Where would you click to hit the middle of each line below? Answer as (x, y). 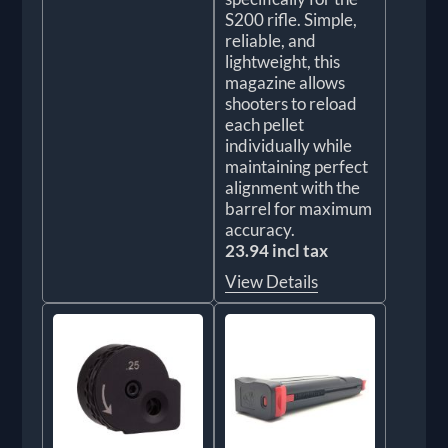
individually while (288, 146)
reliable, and (270, 41)
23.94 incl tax (276, 251)
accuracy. (260, 230)
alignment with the (292, 188)
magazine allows (285, 83)
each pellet (264, 125)
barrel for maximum (298, 209)
